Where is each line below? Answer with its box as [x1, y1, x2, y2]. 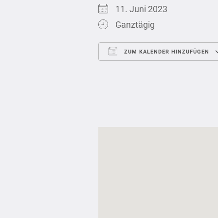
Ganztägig [115, 19, 155, 30]
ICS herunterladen [115, 65, 185, 75]
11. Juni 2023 [115, 4, 175, 14]
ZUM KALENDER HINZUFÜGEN [122, 49, 209, 55]
